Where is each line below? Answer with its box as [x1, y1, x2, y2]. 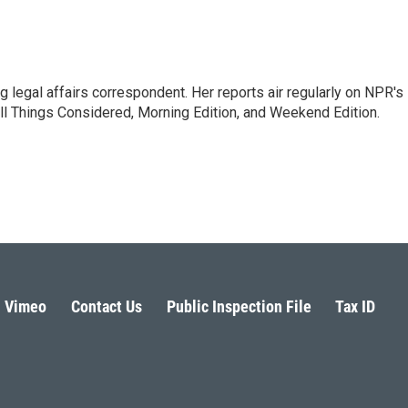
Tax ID [335, 297, 376, 316]
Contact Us [70, 297, 142, 316]
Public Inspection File [166, 297, 311, 316]
